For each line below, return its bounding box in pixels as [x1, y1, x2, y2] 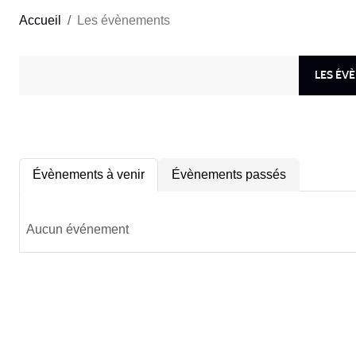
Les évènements [77, 13, 170, 27]
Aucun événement [26, 222, 129, 236]
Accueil [19, 13, 61, 27]
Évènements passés [172, 167, 286, 181]
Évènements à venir [33, 167, 145, 181]
